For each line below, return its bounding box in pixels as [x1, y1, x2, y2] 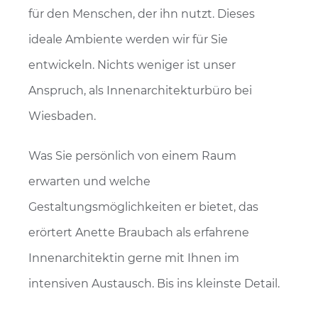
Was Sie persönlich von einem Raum [28, 149, 236, 163]
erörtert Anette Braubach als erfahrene [28, 226, 249, 239]
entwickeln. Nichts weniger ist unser [28, 58, 236, 72]
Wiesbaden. [28, 109, 96, 123]
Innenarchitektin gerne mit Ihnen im [28, 251, 239, 265]
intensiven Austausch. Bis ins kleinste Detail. [28, 277, 280, 290]
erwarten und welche [28, 175, 150, 188]
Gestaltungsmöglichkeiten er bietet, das [28, 200, 258, 214]
